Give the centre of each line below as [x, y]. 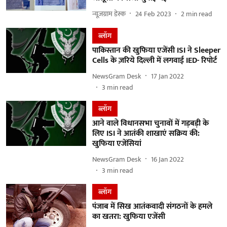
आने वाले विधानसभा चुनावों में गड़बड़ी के [150, 123]
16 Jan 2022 [167, 159]
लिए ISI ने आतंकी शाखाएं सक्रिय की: [146, 134]
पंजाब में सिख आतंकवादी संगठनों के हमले [152, 206]
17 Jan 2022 [167, 76]
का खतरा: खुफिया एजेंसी [128, 217]
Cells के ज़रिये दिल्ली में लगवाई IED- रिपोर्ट [154, 61]
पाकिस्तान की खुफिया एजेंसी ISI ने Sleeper [156, 50]
